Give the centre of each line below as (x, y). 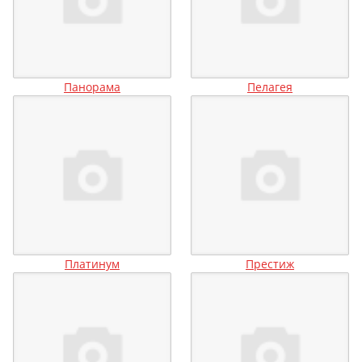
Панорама (92, 86)
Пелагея (270, 86)
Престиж (270, 264)
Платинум (92, 264)
